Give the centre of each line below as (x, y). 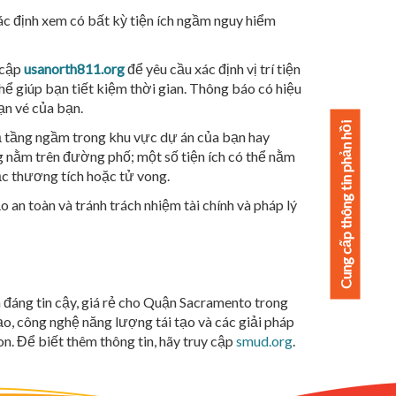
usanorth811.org (74, 69)
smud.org (264, 341)
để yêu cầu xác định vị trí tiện (213, 69)
